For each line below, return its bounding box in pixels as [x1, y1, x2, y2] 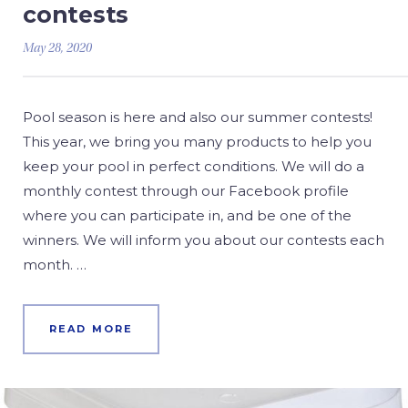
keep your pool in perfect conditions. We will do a [23, 158, 364, 175]
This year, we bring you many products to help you [23, 133, 372, 150]
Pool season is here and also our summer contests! [23, 108, 372, 126]
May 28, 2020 [23, 43, 92, 56]
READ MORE [48, 322, 134, 335]
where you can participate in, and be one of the [23, 207, 352, 224]
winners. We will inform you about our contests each [23, 231, 384, 249]
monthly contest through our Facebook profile [23, 182, 349, 199]
